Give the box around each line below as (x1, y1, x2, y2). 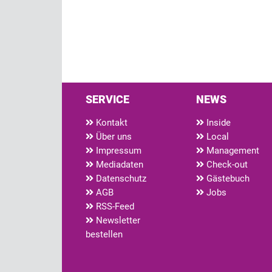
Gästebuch (204, 172, 250, 184)
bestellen (86, 228, 123, 240)
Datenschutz (93, 172, 146, 184)
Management (204, 144, 259, 156)
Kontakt (93, 117, 127, 128)
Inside (204, 117, 231, 128)
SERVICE (86, 92, 129, 106)
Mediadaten (93, 158, 143, 170)
